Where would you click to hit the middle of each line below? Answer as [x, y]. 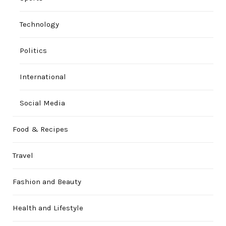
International [43, 77]
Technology [39, 24]
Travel [23, 156]
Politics [33, 51]
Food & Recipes [40, 129]
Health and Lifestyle [48, 208]
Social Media [42, 103]
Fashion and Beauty [47, 182]
